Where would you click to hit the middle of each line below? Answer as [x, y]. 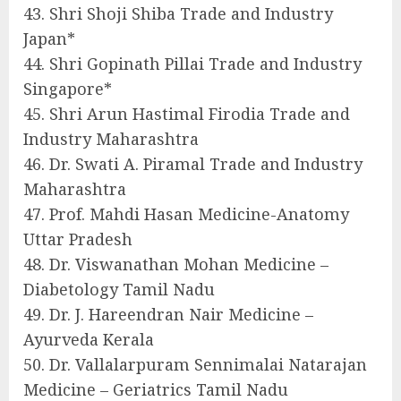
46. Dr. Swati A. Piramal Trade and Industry [193, 164]
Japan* [49, 39]
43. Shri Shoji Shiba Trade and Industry [178, 14]
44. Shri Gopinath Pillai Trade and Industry [192, 64]
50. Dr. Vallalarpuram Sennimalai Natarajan [195, 365]
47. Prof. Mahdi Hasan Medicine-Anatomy [186, 214]
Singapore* [68, 89]
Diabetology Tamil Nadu [119, 290]
